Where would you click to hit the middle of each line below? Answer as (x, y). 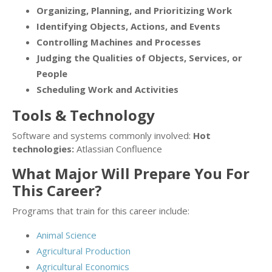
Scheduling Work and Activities (107, 90)
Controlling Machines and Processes (119, 42)
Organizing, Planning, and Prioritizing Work (134, 11)
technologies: (43, 149)
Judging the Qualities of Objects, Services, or (139, 58)
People (52, 74)
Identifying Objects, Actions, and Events (128, 26)
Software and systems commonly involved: (103, 136)
